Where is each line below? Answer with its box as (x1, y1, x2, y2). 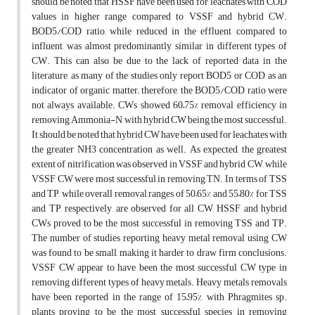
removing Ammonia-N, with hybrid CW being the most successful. (32, 110, 287, 130)
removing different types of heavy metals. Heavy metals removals (32, 273, 287, 292)
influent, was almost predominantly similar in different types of (32, 37, 287, 56)
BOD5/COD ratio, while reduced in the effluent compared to (32, 22, 287, 41)
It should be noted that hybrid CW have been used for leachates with (32, 125, 287, 145)
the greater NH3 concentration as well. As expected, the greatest (32, 140, 287, 160)
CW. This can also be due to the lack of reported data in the (32, 51, 287, 71)
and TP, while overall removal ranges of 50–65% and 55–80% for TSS (32, 184, 287, 204)
